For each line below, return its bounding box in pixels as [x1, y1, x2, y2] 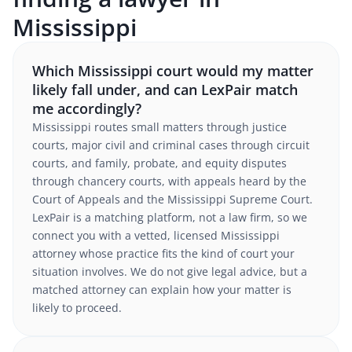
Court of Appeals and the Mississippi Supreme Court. [32, 192, 313, 207]
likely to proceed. [32, 300, 122, 315]
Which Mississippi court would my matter [32, 61, 313, 80]
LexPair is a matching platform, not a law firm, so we [32, 210, 307, 225]
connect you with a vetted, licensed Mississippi [32, 228, 280, 243]
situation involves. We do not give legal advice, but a [32, 264, 307, 279]
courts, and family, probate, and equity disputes [32, 156, 287, 170]
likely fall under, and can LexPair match [32, 80, 298, 99]
